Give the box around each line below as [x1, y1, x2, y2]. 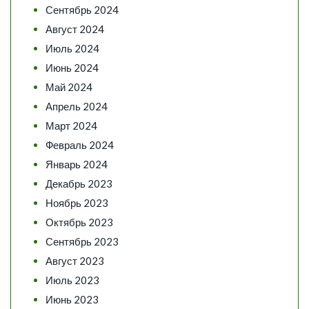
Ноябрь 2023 [46, 197, 108, 209]
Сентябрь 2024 [46, 3, 119, 16]
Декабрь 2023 [46, 177, 112, 190]
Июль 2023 [46, 274, 99, 286]
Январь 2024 [46, 158, 108, 170]
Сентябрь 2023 [46, 235, 119, 248]
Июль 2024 [46, 42, 99, 54]
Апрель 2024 [46, 100, 108, 112]
